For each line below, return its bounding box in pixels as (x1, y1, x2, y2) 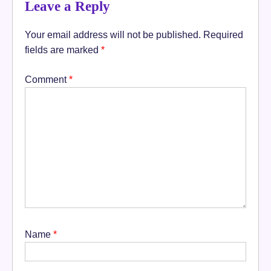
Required (203, 28, 243, 40)
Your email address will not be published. (25, 28, 201, 40)
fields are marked (25, 44, 101, 55)
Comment (25, 73, 69, 85)
